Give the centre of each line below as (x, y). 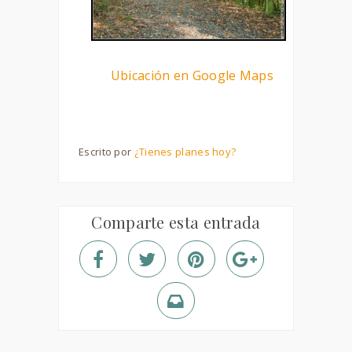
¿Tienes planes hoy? (185, 151)
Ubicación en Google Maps (192, 75)
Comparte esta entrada (176, 222)
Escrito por (106, 151)
